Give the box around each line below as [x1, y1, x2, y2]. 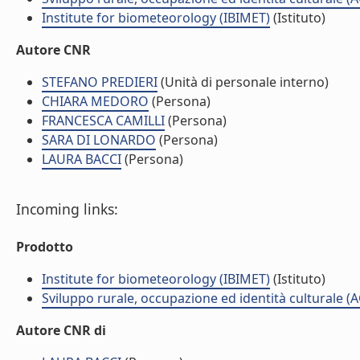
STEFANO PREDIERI [42, 73, 157, 91]
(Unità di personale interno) [157, 73, 329, 91]
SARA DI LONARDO [42, 131, 156, 149]
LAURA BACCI [42, 150, 121, 168]
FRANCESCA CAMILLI [42, 112, 165, 129]
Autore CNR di [16, 321, 106, 339]
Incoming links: [16, 199, 118, 219]
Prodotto [16, 238, 73, 256]
